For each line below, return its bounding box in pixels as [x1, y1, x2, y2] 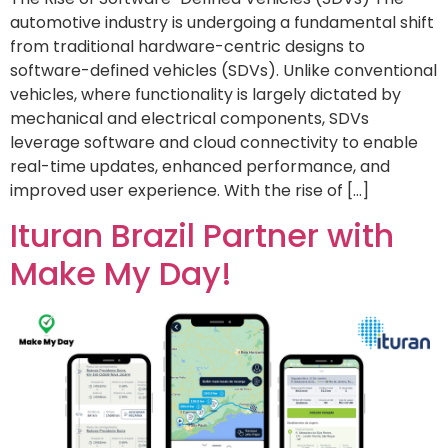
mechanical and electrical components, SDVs [10, 106, 369, 130]
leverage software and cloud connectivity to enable [10, 130, 418, 154]
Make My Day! [10, 251, 232, 297]
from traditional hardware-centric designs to [10, 34, 365, 58]
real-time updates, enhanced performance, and [10, 154, 390, 178]
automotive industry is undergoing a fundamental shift [10, 10, 434, 34]
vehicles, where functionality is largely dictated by [10, 82, 401, 106]
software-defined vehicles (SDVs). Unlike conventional [10, 58, 437, 82]
